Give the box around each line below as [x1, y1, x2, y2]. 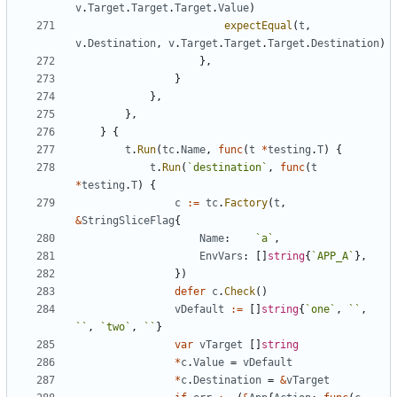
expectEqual [224, 19, 292, 33]
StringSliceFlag [82, 214, 175, 228]
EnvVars [199, 250, 243, 263]
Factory [224, 197, 268, 210]
